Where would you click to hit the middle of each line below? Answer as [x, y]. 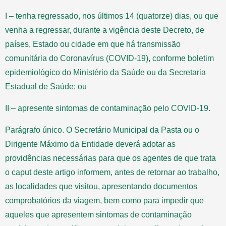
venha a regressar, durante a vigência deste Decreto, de [105, 30]
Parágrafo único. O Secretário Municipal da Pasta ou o [102, 130]
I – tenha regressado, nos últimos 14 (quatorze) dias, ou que [112, 16]
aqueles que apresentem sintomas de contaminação [98, 214]
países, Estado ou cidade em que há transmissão [93, 44]
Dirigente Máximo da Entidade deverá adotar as [90, 144]
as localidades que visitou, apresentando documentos [101, 186]
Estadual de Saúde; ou [46, 86]
